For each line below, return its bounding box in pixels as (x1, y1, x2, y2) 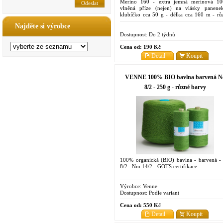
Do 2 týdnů (147, 31, 175, 37)
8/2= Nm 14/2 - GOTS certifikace (120, 163, 197, 169)
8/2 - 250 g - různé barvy (144, 83, 206, 91)
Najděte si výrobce (15, 22, 70, 30)
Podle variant (147, 189, 179, 196)
